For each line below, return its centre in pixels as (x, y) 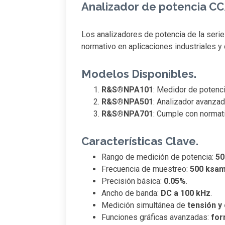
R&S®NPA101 (127, 90)
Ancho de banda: (131, 193)
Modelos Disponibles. (139, 74)
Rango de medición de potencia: (158, 157)
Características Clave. (140, 141)
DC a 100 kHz (186, 193)
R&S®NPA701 (127, 114)
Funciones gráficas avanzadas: (156, 217)
